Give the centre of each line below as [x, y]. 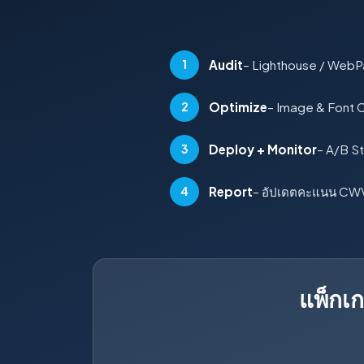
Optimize [238, 107]
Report [231, 192]
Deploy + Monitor [263, 149]
